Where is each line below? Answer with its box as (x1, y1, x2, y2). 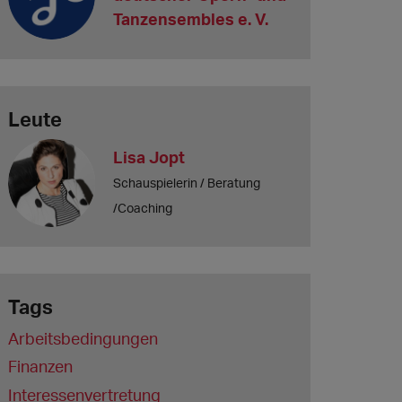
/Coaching (113, 200, 173, 216)
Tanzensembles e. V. (113, 9, 269, 30)
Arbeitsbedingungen (7, 328, 158, 348)
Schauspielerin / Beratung (113, 175, 261, 191)
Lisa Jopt (113, 147, 186, 168)
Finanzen (7, 356, 73, 377)
